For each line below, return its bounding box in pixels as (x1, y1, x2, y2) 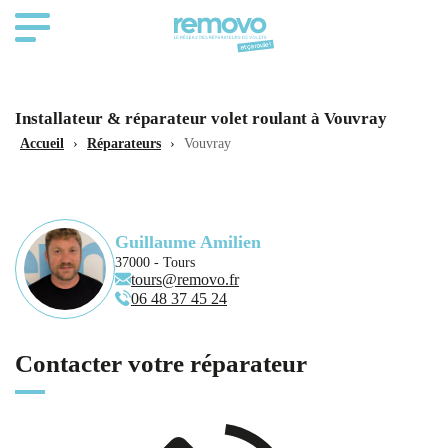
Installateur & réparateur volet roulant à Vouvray (15, 109, 387, 128)
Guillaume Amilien (115, 231, 261, 252)
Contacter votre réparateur (15, 350, 307, 377)
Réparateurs (87, 136, 161, 151)
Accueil (20, 136, 64, 151)
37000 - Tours (115, 254, 195, 270)
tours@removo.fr (131, 271, 239, 288)
